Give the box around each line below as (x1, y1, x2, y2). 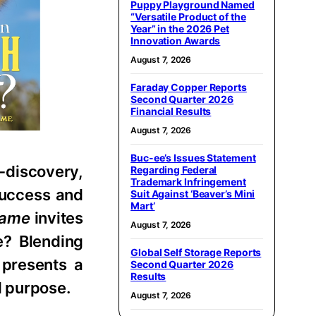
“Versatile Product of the (130, 10, 246, 23)
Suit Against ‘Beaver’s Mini (130, 187, 255, 200)
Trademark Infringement (130, 175, 246, 188)
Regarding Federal (130, 163, 217, 176)
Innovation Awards (130, 34, 221, 47)
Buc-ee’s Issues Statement (130, 151, 256, 164)
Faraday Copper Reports (130, 80, 247, 93)
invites (30, 208, 84, 227)
